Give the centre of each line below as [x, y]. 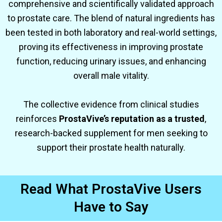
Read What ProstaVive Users [111, 189]
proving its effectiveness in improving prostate [111, 47]
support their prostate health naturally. [111, 148]
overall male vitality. [111, 76]
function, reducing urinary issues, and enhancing [111, 61]
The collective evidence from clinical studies [111, 105]
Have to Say [111, 207]
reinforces [37, 119]
